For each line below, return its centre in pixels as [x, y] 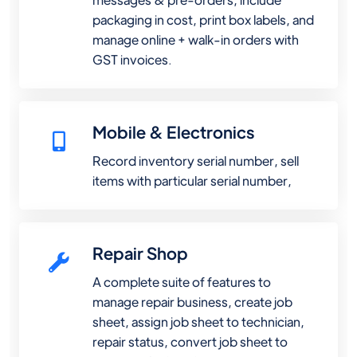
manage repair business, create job [192, 302]
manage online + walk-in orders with [196, 40]
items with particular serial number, [192, 181]
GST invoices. [132, 60]
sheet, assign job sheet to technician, [198, 322]
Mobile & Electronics [173, 132]
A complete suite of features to [182, 282]
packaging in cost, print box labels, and [203, 20]
